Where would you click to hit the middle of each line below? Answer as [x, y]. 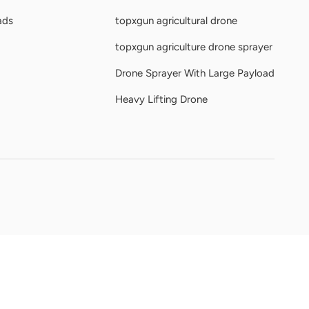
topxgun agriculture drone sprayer [194, 47]
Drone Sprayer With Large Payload [195, 73]
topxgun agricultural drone [176, 20]
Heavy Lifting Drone [161, 99]
